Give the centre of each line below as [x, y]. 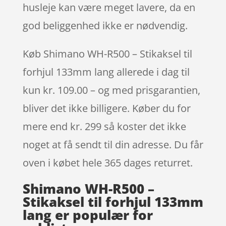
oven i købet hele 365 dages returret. [107, 162]
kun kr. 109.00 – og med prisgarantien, [111, 90]
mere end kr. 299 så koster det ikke [104, 126]
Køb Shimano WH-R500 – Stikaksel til [107, 53]
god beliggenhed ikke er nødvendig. [105, 25]
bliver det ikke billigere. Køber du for [106, 108]
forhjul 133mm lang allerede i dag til [106, 72]
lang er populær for [88, 215]
